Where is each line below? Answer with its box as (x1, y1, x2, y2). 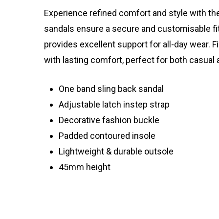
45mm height (59, 161, 110, 172)
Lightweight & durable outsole (59, 146, 174, 156)
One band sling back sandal (59, 83, 164, 94)
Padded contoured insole (59, 130, 155, 141)
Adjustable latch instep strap (59, 99, 170, 109)
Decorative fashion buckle (59, 114, 159, 125)
